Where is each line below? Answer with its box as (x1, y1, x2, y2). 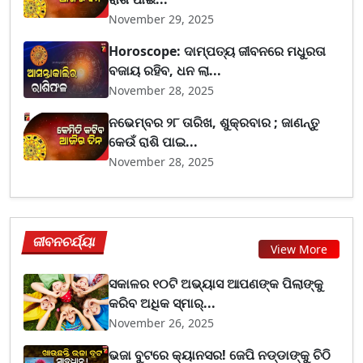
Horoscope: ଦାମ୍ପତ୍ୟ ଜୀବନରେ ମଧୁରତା (109, 41, 327, 60)
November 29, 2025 (109, 11, 215, 27)
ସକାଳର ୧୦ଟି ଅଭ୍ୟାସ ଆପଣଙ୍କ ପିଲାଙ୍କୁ (109, 274, 324, 293)
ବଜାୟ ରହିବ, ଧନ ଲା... (109, 61, 222, 79)
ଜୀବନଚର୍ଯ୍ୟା (32, 232, 98, 250)
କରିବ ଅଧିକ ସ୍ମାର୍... (109, 293, 216, 312)
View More (271, 241, 327, 258)
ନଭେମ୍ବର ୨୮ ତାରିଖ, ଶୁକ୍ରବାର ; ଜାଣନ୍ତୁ (109, 113, 320, 131)
